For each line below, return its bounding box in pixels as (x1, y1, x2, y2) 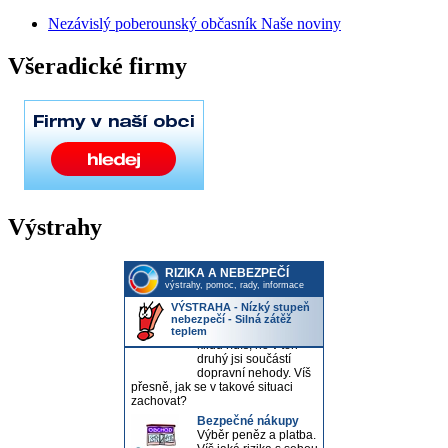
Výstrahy (8, 213, 102, 240)
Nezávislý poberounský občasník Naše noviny (48, 15, 341, 33)
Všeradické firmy (8, 53, 187, 80)
